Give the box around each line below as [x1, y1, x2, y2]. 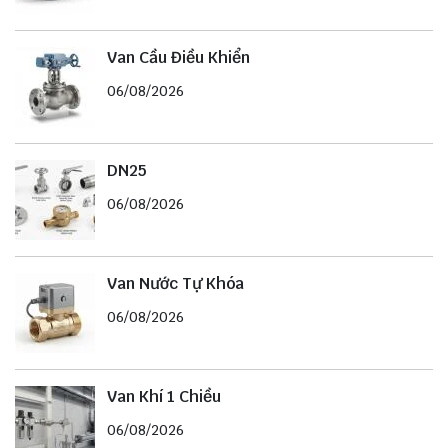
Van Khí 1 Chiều [107, 385, 221, 407]
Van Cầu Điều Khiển [107, 46, 250, 68]
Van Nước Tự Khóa [107, 272, 244, 294]
